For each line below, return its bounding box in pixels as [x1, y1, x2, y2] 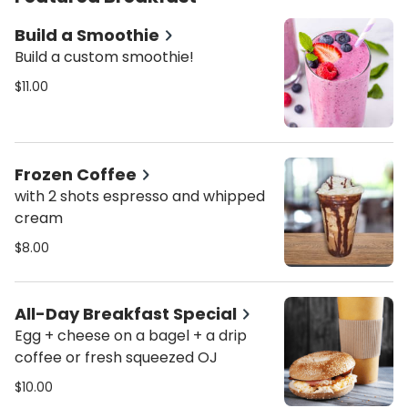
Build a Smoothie [15, 24, 159, 46]
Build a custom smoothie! [15, 46, 194, 67]
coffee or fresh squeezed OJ [15, 347, 218, 368]
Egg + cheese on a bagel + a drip [15, 325, 247, 346]
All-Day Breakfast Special [15, 302, 237, 325]
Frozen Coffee [15, 163, 137, 186]
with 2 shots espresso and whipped [15, 186, 265, 207]
